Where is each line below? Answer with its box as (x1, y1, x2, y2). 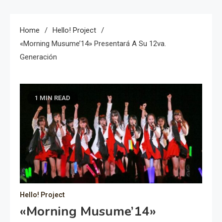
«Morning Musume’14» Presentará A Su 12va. (20, 39, 166, 48)
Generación (20, 52, 57, 61)
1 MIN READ (35, 94, 70, 102)
